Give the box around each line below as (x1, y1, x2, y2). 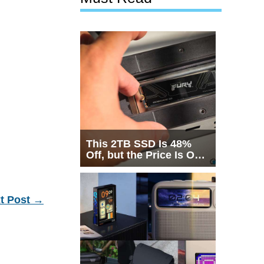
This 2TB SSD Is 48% (86, 138, 192, 150)
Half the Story (86, 160, 155, 173)
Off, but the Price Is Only (86, 149, 210, 161)
